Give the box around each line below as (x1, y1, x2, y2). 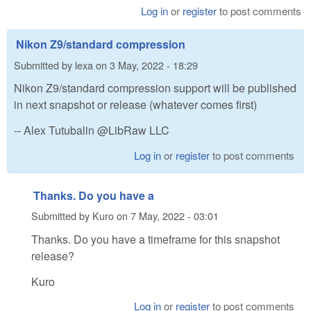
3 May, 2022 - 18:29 (110, 57, 198, 72)
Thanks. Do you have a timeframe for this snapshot (31, 230, 280, 247)
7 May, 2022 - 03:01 (131, 208, 219, 224)
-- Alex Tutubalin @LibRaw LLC (14, 122, 169, 139)
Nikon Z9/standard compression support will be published (14, 80, 296, 96)
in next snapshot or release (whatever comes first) (14, 96, 257, 113)
